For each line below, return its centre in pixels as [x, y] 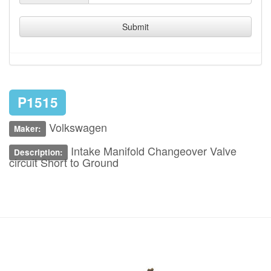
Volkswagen [77, 127]
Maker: [28, 129]
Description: [39, 152]
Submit [135, 27]
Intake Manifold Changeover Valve [152, 151]
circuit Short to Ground [64, 162]
